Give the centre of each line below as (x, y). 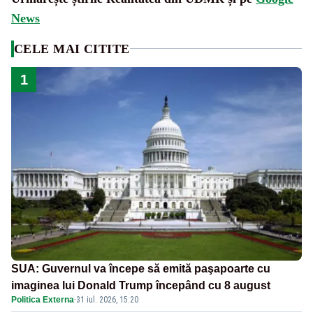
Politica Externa (43, 300)
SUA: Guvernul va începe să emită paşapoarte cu (141, 269)
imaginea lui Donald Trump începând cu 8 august (141, 286)
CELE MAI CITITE (72, 49)
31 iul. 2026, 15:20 (107, 300)
